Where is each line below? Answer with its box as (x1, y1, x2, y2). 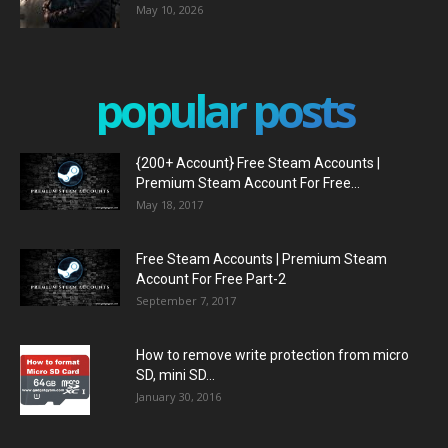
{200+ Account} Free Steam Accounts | (136, 155, 380, 172)
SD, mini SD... (136, 367, 215, 384)
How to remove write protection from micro (136, 347, 409, 364)
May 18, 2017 (136, 197, 203, 213)
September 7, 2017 (136, 293, 236, 309)
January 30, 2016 (136, 389, 221, 405)
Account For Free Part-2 (136, 271, 286, 288)
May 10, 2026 (136, 2, 203, 18)
